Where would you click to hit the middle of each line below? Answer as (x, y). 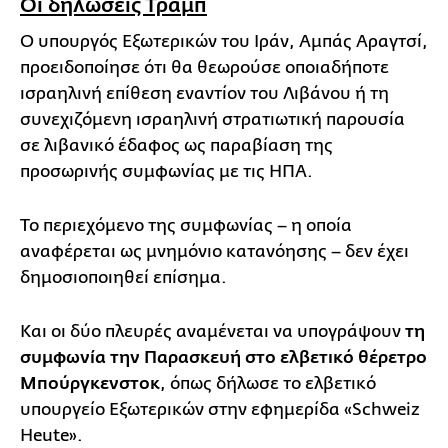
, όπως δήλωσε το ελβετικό (268, 383)
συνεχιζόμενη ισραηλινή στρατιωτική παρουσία (212, 119)
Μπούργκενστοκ (90, 383)
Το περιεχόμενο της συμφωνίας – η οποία (186, 225)
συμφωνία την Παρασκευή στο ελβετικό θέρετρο (223, 357)
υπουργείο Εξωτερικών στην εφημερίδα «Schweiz (220, 409)
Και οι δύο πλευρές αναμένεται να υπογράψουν (212, 331)
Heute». (51, 435)
